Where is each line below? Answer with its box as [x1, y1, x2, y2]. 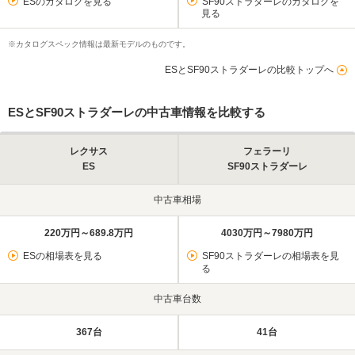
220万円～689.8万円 [44, 227, 133, 239]
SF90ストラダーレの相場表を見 [201, 250, 339, 262]
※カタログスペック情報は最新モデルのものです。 [8, 40, 190, 49]
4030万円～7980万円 [221, 227, 313, 239]
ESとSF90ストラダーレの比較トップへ [165, 64, 334, 76]
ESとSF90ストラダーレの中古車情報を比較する [8, 105, 265, 120]
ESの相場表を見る [22, 250, 102, 262]
